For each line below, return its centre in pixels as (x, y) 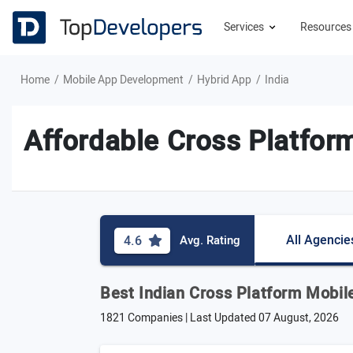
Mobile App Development (123, 80)
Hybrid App (224, 80)
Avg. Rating (210, 240)
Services (245, 27)
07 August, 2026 (299, 318)
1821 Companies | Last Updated (179, 318)
